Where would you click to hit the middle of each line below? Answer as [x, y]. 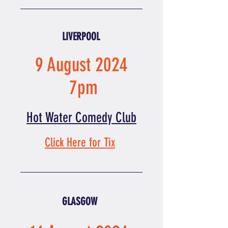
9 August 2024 [81, 65]
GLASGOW [79, 201]
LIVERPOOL [81, 36]
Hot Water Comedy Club [81, 118]
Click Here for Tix [80, 142]
